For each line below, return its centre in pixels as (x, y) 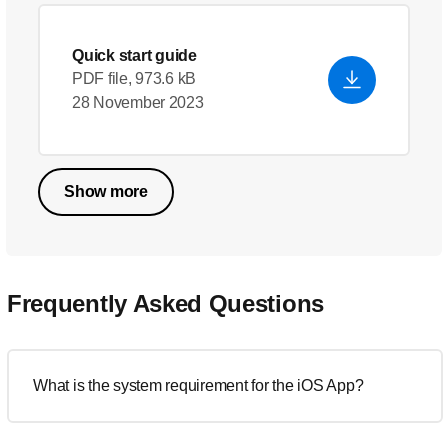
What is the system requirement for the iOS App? (198, 385)
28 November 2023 (138, 102)
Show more (106, 191)
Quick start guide (134, 55)
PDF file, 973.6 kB (134, 78)
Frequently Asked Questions (165, 303)
